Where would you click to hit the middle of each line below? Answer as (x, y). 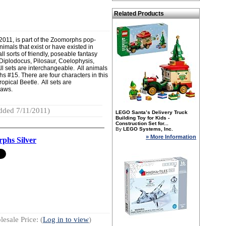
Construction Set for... (142, 123)
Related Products (139, 14)
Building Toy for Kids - (143, 118)
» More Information (171, 137)
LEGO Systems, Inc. (148, 129)
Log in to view (66, 219)
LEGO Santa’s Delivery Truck (152, 112)
